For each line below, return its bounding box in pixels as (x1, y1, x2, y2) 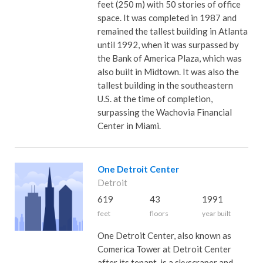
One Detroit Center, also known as (97, 230, 231, 241)
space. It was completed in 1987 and (97, 12, 237, 23)
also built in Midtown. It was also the (97, 66, 239, 77)
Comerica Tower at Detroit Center (97, 244, 231, 254)
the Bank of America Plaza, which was (97, 53, 242, 63)
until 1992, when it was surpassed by (97, 39, 239, 50)
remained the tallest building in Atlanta (97, 26, 248, 36)
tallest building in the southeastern (97, 80, 233, 90)
